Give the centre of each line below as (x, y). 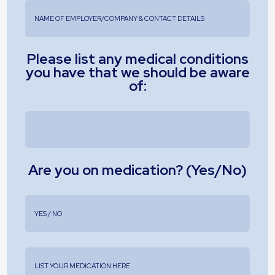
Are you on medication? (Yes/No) (137, 170)
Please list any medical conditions (137, 59)
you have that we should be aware (137, 72)
